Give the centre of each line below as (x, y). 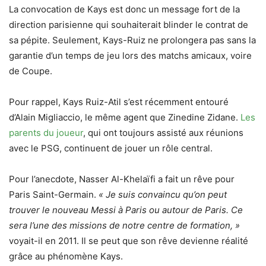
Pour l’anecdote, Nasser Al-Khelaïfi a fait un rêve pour (122, 179)
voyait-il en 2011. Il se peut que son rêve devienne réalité (129, 241)
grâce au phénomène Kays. (66, 256)
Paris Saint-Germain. (53, 194)
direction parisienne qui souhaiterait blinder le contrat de (129, 25)
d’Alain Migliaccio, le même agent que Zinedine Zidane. (125, 117)
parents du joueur (46, 133)
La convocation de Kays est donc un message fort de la (124, 9)
